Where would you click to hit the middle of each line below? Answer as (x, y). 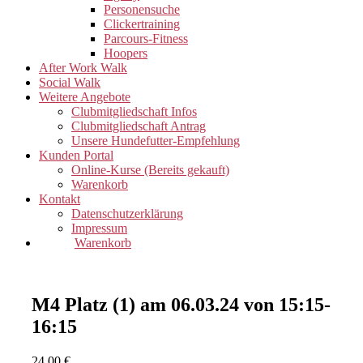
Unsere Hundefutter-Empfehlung (156, 141)
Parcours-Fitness (146, 38)
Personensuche (142, 9)
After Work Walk (83, 68)
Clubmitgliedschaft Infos (134, 111)
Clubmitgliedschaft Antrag (139, 126)
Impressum (99, 228)
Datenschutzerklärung (127, 214)
